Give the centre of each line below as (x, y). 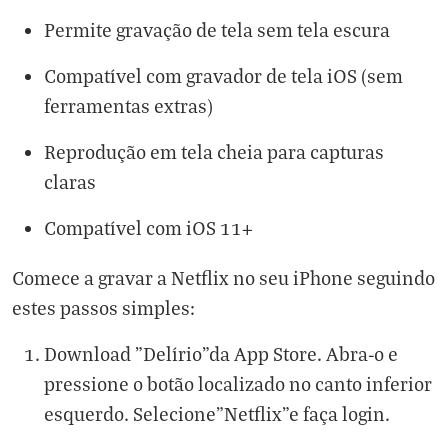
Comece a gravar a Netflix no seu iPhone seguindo (223, 277)
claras (70, 181)
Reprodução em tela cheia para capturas (214, 151)
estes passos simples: (103, 307)
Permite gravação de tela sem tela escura (217, 29)
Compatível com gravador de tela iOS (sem (223, 75)
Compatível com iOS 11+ (148, 227)
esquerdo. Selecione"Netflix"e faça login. (217, 413)
